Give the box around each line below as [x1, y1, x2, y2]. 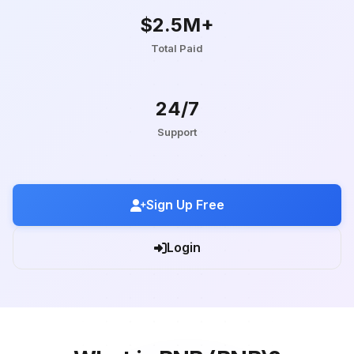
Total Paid [151, 42, 203, 55]
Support [157, 126, 197, 138]
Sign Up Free [145, 197, 224, 213]
